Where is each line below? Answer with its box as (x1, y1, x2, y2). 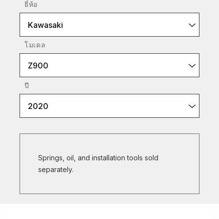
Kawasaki (28, 20, 63, 30)
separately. (38, 165, 73, 174)
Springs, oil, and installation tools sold (38, 153, 158, 162)
